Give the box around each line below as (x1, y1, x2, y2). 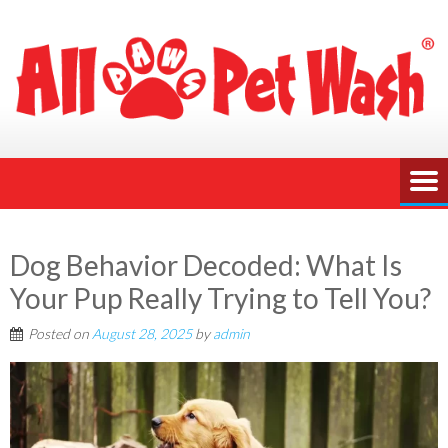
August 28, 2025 (92, 324, 192, 342)
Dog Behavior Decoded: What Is (10, 247, 402, 282)
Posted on (28, 324, 92, 342)
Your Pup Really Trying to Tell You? (10, 280, 431, 315)
